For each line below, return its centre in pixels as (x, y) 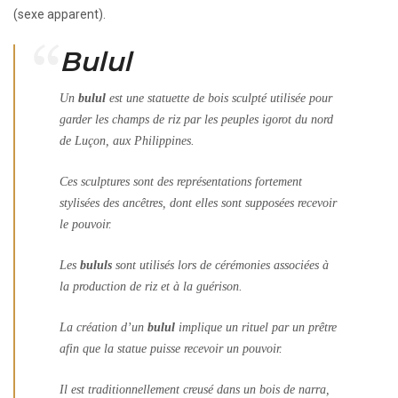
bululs (96, 265)
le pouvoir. (86, 224)
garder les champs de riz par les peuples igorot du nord (196, 119)
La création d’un (103, 327)
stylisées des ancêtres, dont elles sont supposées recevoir (198, 203)
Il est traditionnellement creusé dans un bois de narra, (195, 389)
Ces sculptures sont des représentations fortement (181, 181)
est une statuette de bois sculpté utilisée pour (219, 98)
